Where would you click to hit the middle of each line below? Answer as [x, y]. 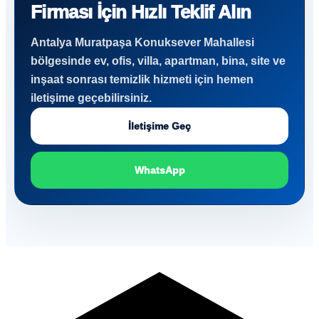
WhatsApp [159, 170]
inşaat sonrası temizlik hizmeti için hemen [142, 79]
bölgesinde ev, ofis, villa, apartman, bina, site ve [158, 61]
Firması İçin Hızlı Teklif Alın [141, 12]
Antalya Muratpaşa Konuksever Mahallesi [142, 42]
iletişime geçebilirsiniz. [91, 98]
